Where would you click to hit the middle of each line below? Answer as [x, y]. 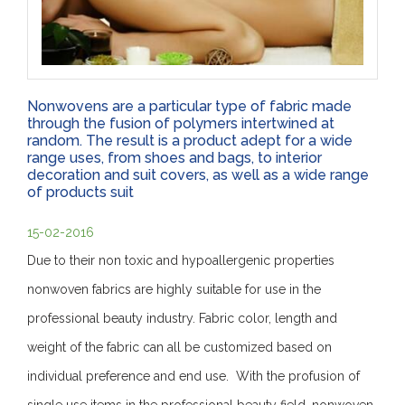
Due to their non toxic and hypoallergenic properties [181, 260]
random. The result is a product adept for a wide [190, 140]
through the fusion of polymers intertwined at [181, 123]
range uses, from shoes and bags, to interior [174, 157]
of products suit [80, 192]
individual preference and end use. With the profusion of [193, 376]
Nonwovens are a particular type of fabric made [189, 106]
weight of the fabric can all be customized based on [179, 347]
